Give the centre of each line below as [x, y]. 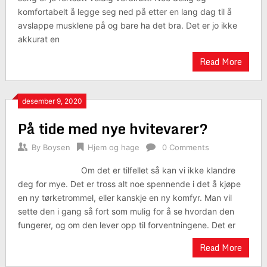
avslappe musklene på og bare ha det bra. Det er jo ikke [127, 25]
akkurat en [38, 39]
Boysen [56, 147]
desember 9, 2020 [52, 101]
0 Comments [185, 147]
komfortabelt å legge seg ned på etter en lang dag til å [125, 12]
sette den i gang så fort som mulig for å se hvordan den [126, 211]
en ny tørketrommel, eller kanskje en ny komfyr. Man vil [125, 198]
